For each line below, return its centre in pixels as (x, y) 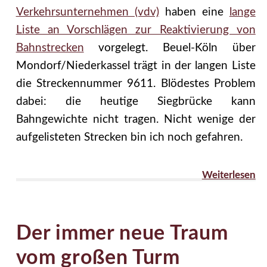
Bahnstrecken (50, 48)
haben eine (194, 12)
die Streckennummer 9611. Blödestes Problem (136, 83)
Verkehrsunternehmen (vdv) (87, 12)
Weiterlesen (229, 175)
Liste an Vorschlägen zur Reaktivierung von (136, 30)
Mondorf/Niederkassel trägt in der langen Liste (136, 66)
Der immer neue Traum (122, 233)
